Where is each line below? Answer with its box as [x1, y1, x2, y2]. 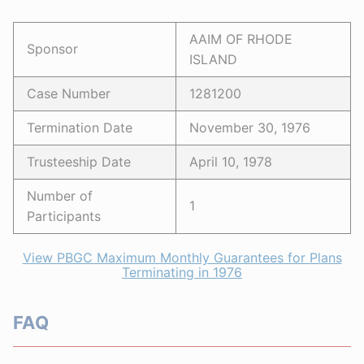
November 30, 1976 [189, 119, 310, 136]
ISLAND [189, 51, 237, 67]
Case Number [27, 85, 110, 102]
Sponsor [27, 41, 78, 57]
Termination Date [27, 119, 132, 136]
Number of [27, 188, 93, 204]
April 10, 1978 [189, 154, 272, 170]
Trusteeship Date [27, 154, 131, 170]
